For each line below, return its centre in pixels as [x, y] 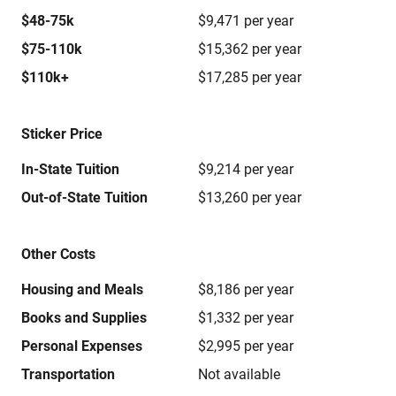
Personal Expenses [82, 346]
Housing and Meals [82, 289]
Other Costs [58, 254]
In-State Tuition [70, 169]
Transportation [68, 374]
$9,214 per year [246, 169]
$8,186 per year [246, 289]
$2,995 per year [246, 346]
